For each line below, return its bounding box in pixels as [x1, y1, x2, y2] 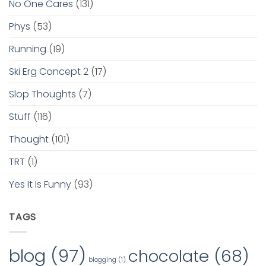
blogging [88, 255, 116, 264]
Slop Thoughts [9, 87, 76, 101]
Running [9, 42, 46, 56]
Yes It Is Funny [9, 177, 71, 191]
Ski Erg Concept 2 [9, 64, 88, 78]
